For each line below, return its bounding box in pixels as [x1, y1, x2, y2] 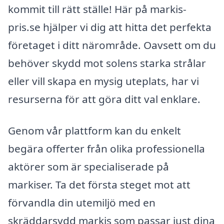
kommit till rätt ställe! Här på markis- [8, 1, 186, 16]
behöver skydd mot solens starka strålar [8, 55, 206, 70]
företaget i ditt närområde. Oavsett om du [8, 37, 216, 52]
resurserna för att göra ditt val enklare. [8, 91, 200, 106]
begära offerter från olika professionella [8, 141, 205, 156]
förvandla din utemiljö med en [8, 195, 155, 210]
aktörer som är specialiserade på [8, 159, 169, 174]
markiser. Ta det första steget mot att [8, 177, 190, 192]
